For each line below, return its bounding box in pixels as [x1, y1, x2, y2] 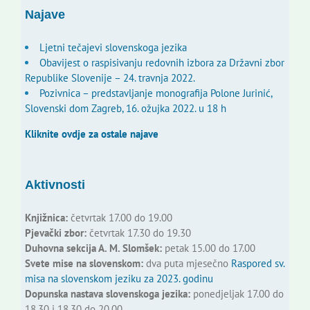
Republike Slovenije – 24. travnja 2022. [24, 71, 195, 85]
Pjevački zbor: [24, 226, 86, 240]
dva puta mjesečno [143, 257, 231, 271]
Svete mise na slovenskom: [24, 257, 143, 271]
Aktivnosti [24, 178, 85, 192]
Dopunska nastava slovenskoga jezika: [24, 287, 190, 301]
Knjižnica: [24, 211, 68, 225]
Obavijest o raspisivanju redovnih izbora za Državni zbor [39, 56, 284, 70]
